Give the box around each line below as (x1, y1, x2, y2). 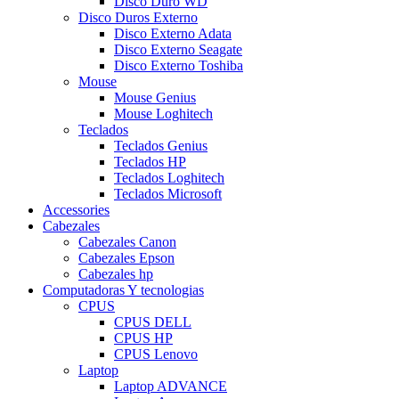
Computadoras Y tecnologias (43, 282, 204, 298)
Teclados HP (114, 154, 186, 170)
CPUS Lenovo (114, 346, 198, 362)
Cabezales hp (78, 266, 153, 282)
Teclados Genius (114, 138, 208, 154)
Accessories (43, 202, 110, 218)
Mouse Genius (114, 90, 196, 106)
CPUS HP (114, 330, 173, 346)
